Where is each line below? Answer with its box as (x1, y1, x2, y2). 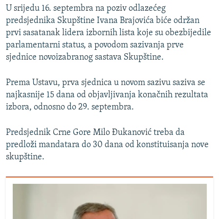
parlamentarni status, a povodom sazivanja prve (6, 40, 184, 50)
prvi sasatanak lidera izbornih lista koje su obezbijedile (6, 28, 211, 38)
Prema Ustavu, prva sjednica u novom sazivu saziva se (6, 78, 205, 88)
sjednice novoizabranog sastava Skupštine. (6, 52, 164, 62)
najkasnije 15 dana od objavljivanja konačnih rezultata (6, 90, 208, 100)
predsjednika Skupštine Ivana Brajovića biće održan (6, 16, 199, 25)
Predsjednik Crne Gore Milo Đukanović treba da (6, 128, 185, 137)
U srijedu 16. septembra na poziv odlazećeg (6, 3, 166, 13)
